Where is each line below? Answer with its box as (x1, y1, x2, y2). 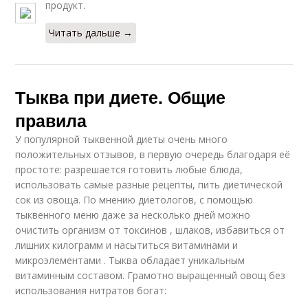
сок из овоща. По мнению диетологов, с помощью (15, 192, 254, 206)
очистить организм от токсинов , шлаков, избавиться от (15, 223, 285, 236)
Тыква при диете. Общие (15, 84, 226, 109)
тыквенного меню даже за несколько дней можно (15, 208, 251, 221)
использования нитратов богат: (15, 283, 167, 297)
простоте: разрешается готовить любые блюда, (15, 162, 243, 176)
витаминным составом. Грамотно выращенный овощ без (15, 268, 286, 282)
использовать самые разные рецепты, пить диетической (15, 177, 283, 191)
